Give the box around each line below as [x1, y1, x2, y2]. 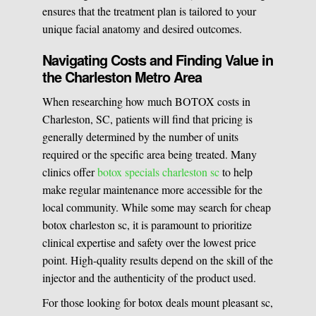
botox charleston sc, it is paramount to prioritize [42, 217, 253, 233]
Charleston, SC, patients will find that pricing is [42, 111, 253, 127]
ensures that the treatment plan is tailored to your [42, 4, 257, 19]
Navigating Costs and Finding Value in [42, 49, 274, 71]
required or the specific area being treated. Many [42, 147, 257, 162]
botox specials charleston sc [97, 164, 220, 180]
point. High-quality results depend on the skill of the [42, 253, 274, 268]
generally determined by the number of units [42, 129, 239, 145]
